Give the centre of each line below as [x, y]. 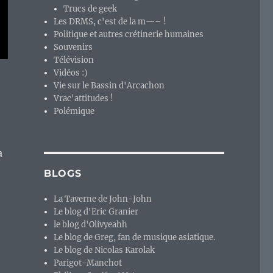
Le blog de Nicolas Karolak [105, 250]
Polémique [74, 112]
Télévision [74, 60]
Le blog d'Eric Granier [96, 212]
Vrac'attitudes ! [84, 99]
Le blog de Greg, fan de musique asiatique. [135, 238]
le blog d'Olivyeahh [91, 225]
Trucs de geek [90, 9]
